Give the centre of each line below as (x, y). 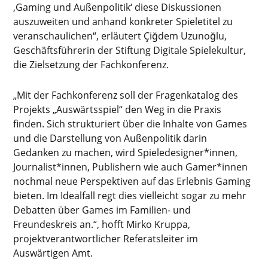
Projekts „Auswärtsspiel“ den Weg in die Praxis (118, 109)
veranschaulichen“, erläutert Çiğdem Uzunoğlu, (120, 36)
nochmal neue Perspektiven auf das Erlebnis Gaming (132, 181)
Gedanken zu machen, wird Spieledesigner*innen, (126, 152)
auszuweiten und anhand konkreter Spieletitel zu (123, 21)
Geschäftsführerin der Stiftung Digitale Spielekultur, (130, 50)
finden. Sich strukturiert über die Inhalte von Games (130, 124)
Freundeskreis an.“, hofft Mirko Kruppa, (102, 224)
